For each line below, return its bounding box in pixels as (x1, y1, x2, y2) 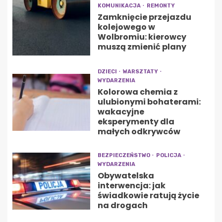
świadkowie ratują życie (97, 190, 199, 202)
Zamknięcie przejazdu (97, 11, 191, 23)
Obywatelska (97, 170, 154, 182)
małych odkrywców (97, 126, 180, 138)
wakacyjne (97, 106, 144, 118)
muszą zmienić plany (97, 41, 186, 53)
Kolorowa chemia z (97, 86, 178, 98)
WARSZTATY (122, 68, 159, 75)
